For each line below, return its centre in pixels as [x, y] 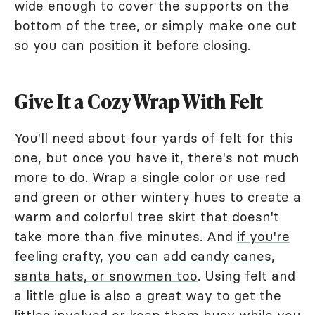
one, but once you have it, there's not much [157, 157]
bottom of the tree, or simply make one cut [155, 25]
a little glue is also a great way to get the [148, 295]
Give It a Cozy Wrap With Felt [139, 101]
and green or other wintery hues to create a [157, 197]
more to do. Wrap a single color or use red [150, 177]
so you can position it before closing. [132, 45]
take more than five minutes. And [126, 236]
